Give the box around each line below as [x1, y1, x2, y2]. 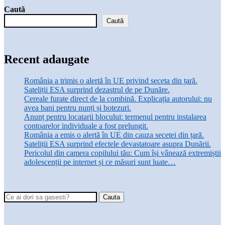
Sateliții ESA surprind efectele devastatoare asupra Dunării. [24, 140, 211, 149]
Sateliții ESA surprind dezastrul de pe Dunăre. [24, 85, 170, 94]
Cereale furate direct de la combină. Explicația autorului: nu [24, 94, 212, 103]
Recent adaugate [4, 53, 89, 66]
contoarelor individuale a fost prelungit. [24, 122, 148, 131]
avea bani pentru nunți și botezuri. [24, 103, 131, 113]
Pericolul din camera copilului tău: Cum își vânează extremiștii [24, 149, 221, 158]
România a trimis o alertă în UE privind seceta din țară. [24, 76, 197, 85]
